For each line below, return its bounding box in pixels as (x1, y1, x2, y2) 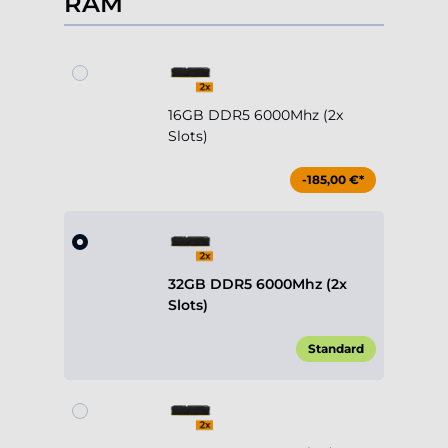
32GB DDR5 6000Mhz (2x (168, 275, 347, 294)
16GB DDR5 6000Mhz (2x (168, 106, 343, 125)
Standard (308, 341, 364, 357)
